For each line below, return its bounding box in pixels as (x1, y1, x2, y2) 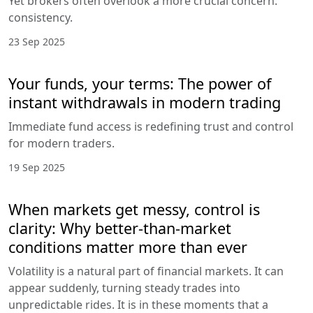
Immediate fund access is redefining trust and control (8, 119, 293, 135)
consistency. (8, 10, 73, 26)
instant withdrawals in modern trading (8, 92, 281, 113)
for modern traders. (8, 136, 115, 152)
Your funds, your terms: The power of (8, 73, 271, 94)
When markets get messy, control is (8, 199, 260, 220)
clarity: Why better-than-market (8, 218, 231, 239)
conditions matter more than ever (8, 237, 247, 258)
